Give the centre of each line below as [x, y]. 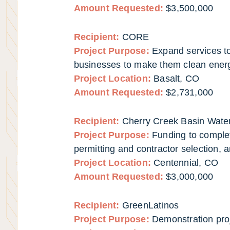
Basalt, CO [177, 79]
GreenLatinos [150, 205]
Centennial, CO [186, 162]
